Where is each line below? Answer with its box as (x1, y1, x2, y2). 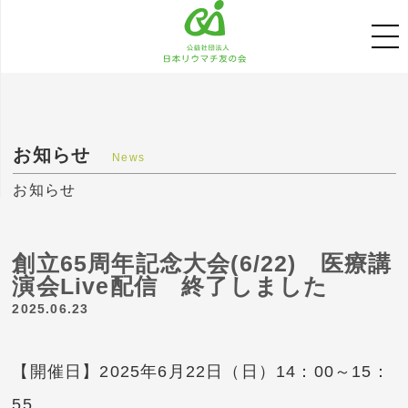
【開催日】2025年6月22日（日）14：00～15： (12, 362, 390, 381)
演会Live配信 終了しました (12, 273, 329, 299)
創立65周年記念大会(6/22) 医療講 (12, 250, 393, 276)
